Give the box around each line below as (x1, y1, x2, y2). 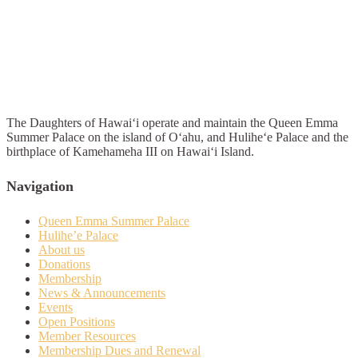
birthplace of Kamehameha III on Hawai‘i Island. (6, 144, 254, 158)
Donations (38, 257, 90, 271)
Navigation (6, 177, 74, 194)
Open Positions (38, 314, 115, 328)
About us (38, 242, 85, 257)
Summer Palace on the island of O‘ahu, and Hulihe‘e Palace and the (6, 129, 348, 144)
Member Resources (38, 328, 136, 343)
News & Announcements (38, 285, 165, 300)
